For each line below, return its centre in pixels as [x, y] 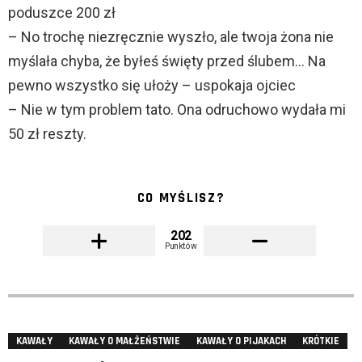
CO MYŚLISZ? [181, 198]
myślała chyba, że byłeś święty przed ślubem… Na [167, 61]
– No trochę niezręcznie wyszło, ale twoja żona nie [171, 37]
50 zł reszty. [47, 134]
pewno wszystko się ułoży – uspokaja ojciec [152, 86]
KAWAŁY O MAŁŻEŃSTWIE [124, 341]
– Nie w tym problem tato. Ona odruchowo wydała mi [177, 110]
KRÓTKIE [321, 341]
